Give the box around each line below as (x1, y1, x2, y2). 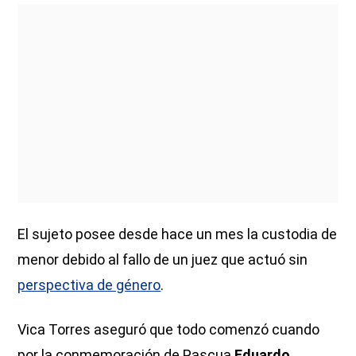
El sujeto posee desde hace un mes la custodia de (17, 225, 338, 242)
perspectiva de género (17, 276, 161, 293)
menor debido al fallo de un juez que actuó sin (17, 250, 308, 268)
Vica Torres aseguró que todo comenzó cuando (17, 320, 320, 338)
